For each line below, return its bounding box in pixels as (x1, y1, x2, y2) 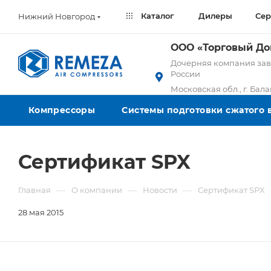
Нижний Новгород (18, 11, 95, 21)
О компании (71, 185, 122, 195)
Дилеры (198, 11, 232, 21)
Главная (18, 185, 51, 195)
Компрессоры (28, 105, 96, 116)
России (171, 69, 201, 79)
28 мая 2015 (18, 207, 64, 217)
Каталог (138, 11, 174, 21)
